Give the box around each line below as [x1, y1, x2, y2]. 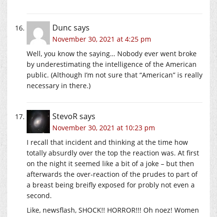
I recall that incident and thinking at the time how [27, 138, 188, 147]
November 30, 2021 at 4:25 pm [52, 34, 151, 44]
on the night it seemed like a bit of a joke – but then [27, 159, 194, 169]
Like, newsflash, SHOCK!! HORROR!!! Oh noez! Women [27, 205, 199, 215]
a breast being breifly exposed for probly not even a [27, 180, 195, 190]
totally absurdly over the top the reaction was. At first [27, 148, 199, 158]
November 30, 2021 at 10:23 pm [52, 123, 155, 133]
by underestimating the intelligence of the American [27, 60, 197, 69]
